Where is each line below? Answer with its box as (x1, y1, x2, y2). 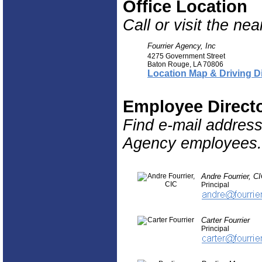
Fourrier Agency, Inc (147, 42, 216, 50)
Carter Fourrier (201, 216, 250, 225)
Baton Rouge (147, 60, 189, 68)
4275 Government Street (147, 52, 225, 60)
